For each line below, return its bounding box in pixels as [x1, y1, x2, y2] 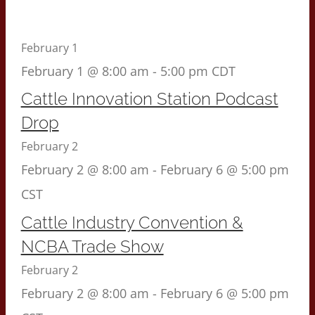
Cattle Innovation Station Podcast [20, 89, 278, 110]
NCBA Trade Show [20, 236, 164, 257]
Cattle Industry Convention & [20, 212, 243, 233]
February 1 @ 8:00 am [20, 63, 149, 80]
